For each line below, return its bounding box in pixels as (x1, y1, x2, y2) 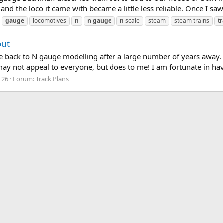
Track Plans (36, 74, 69, 83)
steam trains (174, 16, 209, 25)
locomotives (33, 16, 66, 25)
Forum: (13, 74, 36, 83)
